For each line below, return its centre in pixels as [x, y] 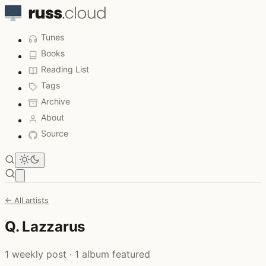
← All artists [27, 200]
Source [55, 133]
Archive [56, 101]
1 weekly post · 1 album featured [77, 254]
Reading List [65, 69]
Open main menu [52, 175]
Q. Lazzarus [45, 226]
